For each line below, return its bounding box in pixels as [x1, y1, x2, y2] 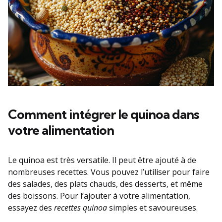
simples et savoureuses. [107, 202, 198, 213]
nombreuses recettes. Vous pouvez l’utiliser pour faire [8, 166, 210, 177]
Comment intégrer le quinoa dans [8, 106, 199, 122]
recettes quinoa [54, 202, 107, 213]
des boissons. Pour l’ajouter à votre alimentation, [8, 190, 190, 201]
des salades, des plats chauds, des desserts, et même [8, 178, 203, 189]
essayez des [8, 202, 54, 213]
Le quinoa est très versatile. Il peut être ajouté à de [8, 154, 196, 166]
